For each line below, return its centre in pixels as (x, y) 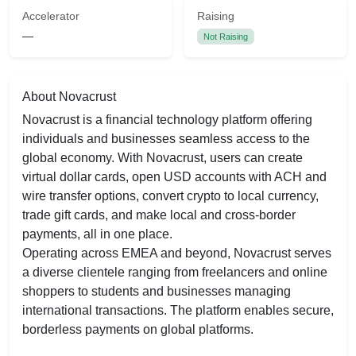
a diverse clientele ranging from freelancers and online (175, 272)
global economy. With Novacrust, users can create (163, 158)
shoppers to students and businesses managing (157, 291)
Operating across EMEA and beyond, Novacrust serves (177, 253)
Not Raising (225, 37)
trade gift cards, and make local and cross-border (159, 215)
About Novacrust (69, 97)
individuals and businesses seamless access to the (166, 139)
